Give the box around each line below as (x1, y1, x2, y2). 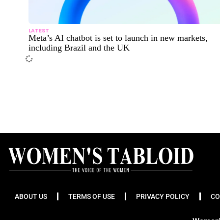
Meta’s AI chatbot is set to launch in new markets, (28, 33, 208, 43)
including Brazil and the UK (28, 43, 130, 53)
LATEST (28, 27, 49, 35)
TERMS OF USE (68, 192, 115, 200)
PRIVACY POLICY (136, 192, 190, 200)
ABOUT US (15, 192, 47, 200)
